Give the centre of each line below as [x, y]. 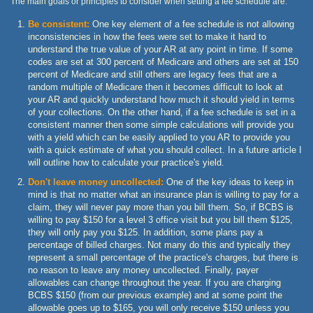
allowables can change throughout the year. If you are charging [154, 282]
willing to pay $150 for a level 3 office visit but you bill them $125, [160, 219]
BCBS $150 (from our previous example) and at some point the [155, 295]
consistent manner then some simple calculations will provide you [161, 124]
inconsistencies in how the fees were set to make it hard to [147, 36]
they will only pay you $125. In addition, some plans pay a [145, 232]
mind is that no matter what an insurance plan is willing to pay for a [163, 194]
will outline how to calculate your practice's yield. [126, 162]
